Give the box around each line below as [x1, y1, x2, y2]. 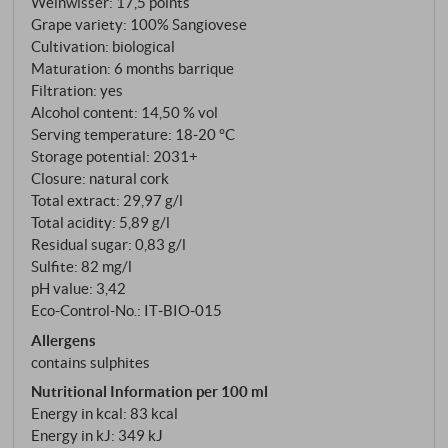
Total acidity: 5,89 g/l [31, 213, 171, 232]
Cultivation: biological [31, 37, 176, 56]
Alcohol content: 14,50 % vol [31, 103, 219, 122]
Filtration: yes [31, 81, 124, 100]
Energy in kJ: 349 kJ [31, 426, 164, 445]
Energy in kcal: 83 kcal [31, 404, 179, 423]
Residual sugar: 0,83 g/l [31, 235, 187, 254]
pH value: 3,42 [31, 279, 127, 298]
